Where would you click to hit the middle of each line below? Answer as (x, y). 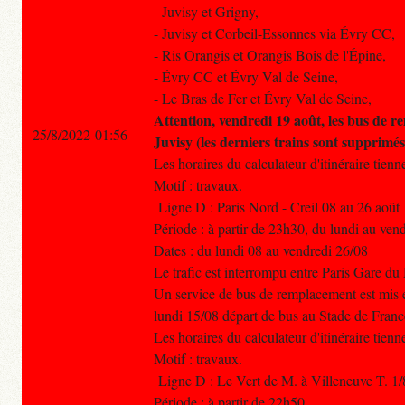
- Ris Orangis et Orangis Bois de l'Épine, (270, 55)
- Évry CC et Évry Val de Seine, (246, 77)
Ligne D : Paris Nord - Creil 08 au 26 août (277, 207)
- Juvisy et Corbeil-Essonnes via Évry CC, (274, 33)
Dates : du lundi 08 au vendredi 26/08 (261, 250)
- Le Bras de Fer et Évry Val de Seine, (263, 99)
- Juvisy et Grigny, (206, 12)
